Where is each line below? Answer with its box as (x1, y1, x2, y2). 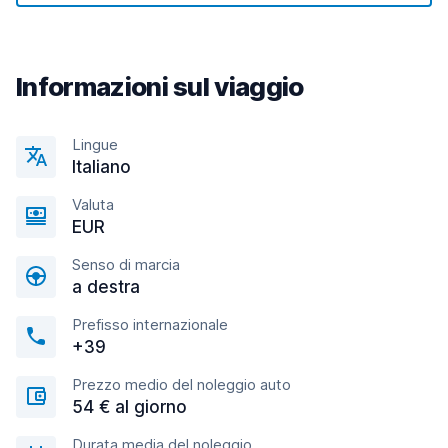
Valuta (72, 195, 114, 214)
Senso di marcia (72, 255, 180, 274)
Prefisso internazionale (72, 315, 228, 334)
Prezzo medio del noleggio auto (72, 375, 291, 394)
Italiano (72, 157, 131, 177)
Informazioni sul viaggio (16, 71, 304, 102)
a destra (72, 277, 140, 297)
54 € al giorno (72, 397, 187, 417)
